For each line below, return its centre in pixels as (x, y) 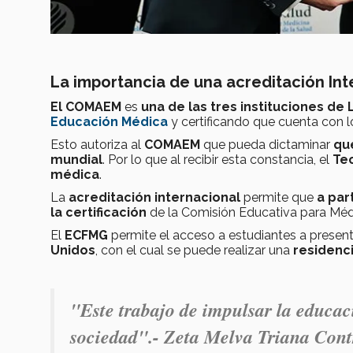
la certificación (98, 213)
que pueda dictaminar (267, 145)
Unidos (73, 251)
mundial (76, 160)
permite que (279, 198)
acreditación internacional (154, 198)
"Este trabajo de (134, 310)
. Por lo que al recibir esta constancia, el (217, 160)
